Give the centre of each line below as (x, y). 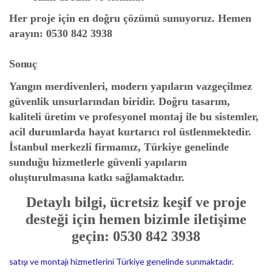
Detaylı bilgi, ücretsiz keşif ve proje (136, 202)
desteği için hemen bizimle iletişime (136, 219)
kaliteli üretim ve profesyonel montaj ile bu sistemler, (134, 117)
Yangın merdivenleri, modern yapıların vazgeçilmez (131, 86)
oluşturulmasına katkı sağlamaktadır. (97, 177)
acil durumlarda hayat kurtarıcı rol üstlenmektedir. (130, 132)
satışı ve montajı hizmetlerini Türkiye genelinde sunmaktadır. (121, 261)
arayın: (28, 33)
